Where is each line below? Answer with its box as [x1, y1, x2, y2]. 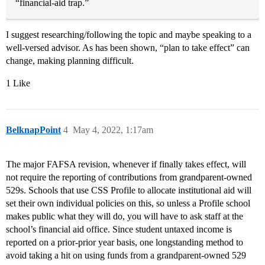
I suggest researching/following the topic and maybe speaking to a [6, 30, 251, 40]
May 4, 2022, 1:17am [73, 125, 153, 135]
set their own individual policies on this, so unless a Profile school [6, 198, 250, 209]
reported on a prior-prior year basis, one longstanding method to [6, 237, 243, 248]
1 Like [6, 78, 30, 89]
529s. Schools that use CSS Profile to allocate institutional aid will [6, 185, 251, 196]
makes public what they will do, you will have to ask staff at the [6, 211, 243, 222]
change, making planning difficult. [6, 56, 134, 66]
